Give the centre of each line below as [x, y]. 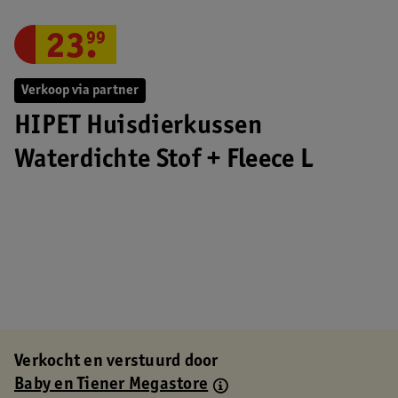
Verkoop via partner [80, 90]
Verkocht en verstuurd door [116, 362]
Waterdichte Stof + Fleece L [164, 161]
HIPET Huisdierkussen [139, 127]
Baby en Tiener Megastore [111, 386]
